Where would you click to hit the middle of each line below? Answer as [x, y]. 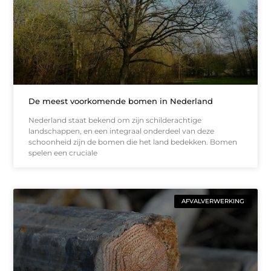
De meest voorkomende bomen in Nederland [121, 101]
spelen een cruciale [63, 152]
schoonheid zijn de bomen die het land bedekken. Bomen [133, 142]
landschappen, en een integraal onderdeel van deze [122, 131]
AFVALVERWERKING [213, 201]
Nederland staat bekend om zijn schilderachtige [115, 120]
